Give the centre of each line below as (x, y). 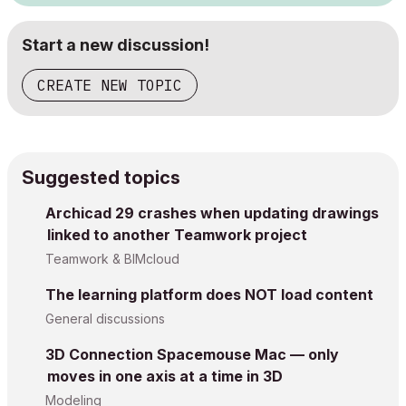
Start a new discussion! (116, 45)
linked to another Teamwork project (177, 235)
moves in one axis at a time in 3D (165, 376)
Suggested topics (101, 178)
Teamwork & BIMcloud (112, 259)
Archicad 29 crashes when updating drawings (212, 213)
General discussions (105, 319)
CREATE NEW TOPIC (110, 85)
